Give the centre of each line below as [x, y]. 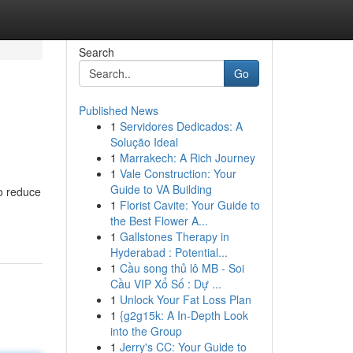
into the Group [146, 331]
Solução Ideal [144, 142]
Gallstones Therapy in [174, 236]
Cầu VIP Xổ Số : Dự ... [165, 284]
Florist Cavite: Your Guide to [190, 205]
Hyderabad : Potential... [169, 252]
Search [96, 52]
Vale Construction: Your [178, 173]
